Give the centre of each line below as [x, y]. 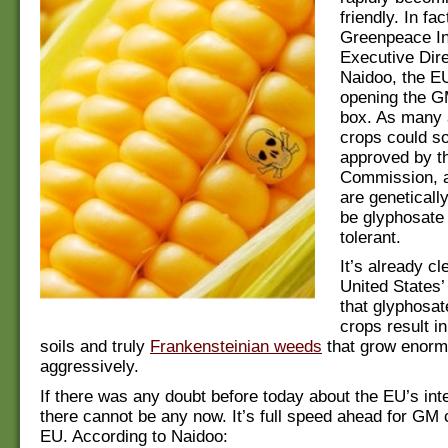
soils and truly [95, 347]
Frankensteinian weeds [236, 347]
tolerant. [370, 237]
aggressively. [89, 367]
